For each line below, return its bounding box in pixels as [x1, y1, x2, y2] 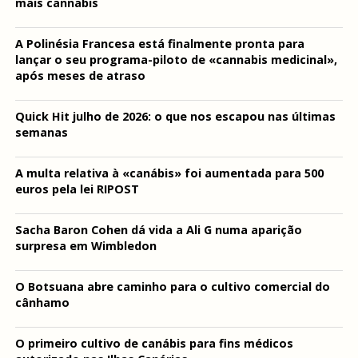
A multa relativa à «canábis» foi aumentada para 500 [14, 165, 324, 181]
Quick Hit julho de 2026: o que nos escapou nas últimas [14, 109, 336, 125]
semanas [14, 125, 68, 141]
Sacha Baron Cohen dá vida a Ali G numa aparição [14, 222, 302, 238]
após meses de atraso [14, 68, 145, 84]
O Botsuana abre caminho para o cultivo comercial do [14, 279, 330, 295]
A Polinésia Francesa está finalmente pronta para [14, 36, 304, 52]
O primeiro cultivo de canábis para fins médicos [14, 336, 293, 352]
